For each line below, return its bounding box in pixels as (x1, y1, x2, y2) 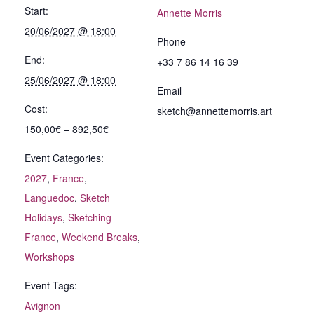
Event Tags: (25, 278, 77, 292)
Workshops (25, 249, 74, 264)
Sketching (68, 210, 111, 224)
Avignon (25, 298, 60, 313)
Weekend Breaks (62, 229, 137, 244)
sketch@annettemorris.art (157, 103, 272, 118)
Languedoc (25, 190, 74, 205)
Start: (25, 3, 48, 18)
